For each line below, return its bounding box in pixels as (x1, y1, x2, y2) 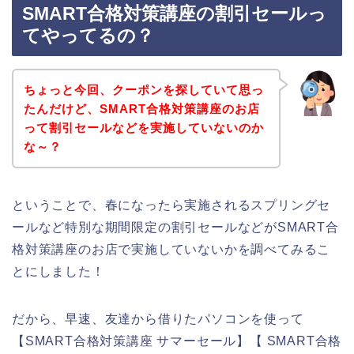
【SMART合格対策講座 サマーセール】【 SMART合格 (12, 333, 342, 348)
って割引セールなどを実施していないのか (23, 120, 264, 134)
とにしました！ (12, 264, 105, 278)
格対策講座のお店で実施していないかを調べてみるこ (12, 242, 331, 256)
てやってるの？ (22, 25, 154, 47)
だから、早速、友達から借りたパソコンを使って (12, 311, 304, 326)
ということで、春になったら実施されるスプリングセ (12, 198, 331, 212)
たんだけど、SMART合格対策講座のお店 (23, 101, 260, 115)
